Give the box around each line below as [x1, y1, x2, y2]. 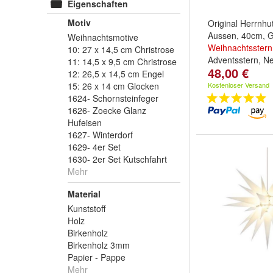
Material [68, 188, 101, 200]
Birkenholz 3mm [68, 239, 130, 251]
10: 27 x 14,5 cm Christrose [68, 43, 174, 55]
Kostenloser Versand [208, 80, 269, 90]
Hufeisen [68, 116, 102, 129]
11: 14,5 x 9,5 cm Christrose [68, 55, 177, 68]
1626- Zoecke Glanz [68, 104, 146, 116]
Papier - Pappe [68, 251, 126, 263]
